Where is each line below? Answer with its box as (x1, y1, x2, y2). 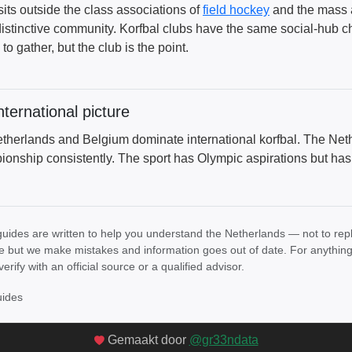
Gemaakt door (104, 333, 189, 346)
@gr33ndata (189, 333, 258, 346)
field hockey (203, 3, 269, 16)
